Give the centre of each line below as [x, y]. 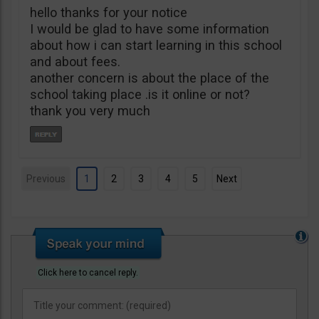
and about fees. [75, 62]
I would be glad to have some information [150, 29]
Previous [46, 179]
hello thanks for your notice [109, 12]
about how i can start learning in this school [156, 45]
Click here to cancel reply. [88, 273]
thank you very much [90, 111]
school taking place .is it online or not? [140, 94]
